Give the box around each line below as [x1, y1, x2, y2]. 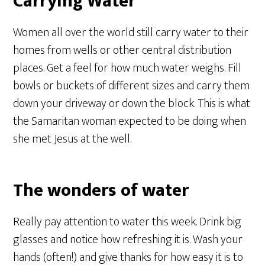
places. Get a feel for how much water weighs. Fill [13, 58, 242, 78]
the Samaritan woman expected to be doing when [13, 111, 247, 131]
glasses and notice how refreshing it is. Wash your [13, 230, 243, 250]
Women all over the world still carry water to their [13, 22, 249, 43]
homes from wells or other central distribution [13, 40, 232, 60]
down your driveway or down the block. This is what [13, 93, 251, 114]
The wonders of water [13, 176, 189, 205]
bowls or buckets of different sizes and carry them [13, 76, 250, 96]
